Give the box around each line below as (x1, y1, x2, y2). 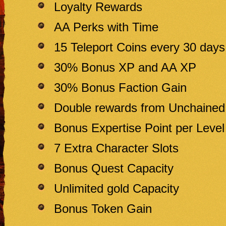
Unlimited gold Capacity (54, 182, 179, 195)
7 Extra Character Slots (54, 141, 179, 155)
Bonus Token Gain (54, 202, 152, 215)
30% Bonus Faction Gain (54, 81, 187, 94)
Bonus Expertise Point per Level (54, 121, 224, 135)
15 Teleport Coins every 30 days (54, 40, 225, 54)
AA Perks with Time (54, 20, 158, 34)
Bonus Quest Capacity (54, 161, 174, 175)
